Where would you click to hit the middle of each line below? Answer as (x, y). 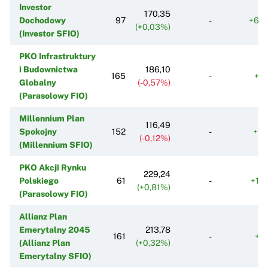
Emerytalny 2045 (55, 229)
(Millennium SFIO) (56, 144)
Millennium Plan (52, 118)
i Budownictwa (48, 69)
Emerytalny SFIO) (55, 256)
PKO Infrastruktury (57, 56)
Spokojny (38, 131)
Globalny (38, 82)
